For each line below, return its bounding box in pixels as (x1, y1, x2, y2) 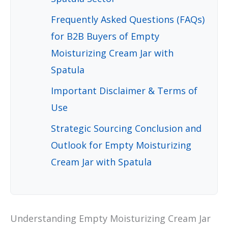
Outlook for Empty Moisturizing (51, 139, 191, 152)
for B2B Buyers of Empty (51, 30, 159, 43)
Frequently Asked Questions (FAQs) (51, 13, 205, 26)
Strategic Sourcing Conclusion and (51, 122, 202, 135)
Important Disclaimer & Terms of (51, 84, 197, 97)
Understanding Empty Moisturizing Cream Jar (10, 212, 211, 225)
